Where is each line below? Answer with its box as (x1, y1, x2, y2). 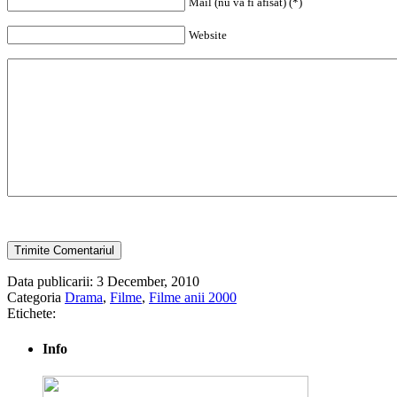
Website (189, 28, 227, 43)
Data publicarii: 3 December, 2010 (7, 274, 199, 290)
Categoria (7, 290, 65, 306)
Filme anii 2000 (149, 290, 237, 306)
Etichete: (7, 306, 56, 322)
